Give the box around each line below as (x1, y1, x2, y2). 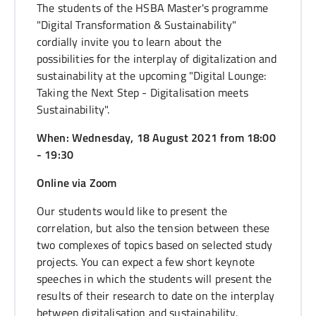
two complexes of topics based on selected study (37, 236, 273, 253)
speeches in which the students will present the (37, 269, 272, 287)
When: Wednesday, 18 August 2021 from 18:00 (37, 128, 276, 146)
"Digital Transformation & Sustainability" (37, 16, 237, 33)
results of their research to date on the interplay (37, 286, 275, 304)
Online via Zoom (37, 174, 117, 191)
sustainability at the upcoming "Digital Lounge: (37, 66, 267, 84)
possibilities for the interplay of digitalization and (37, 49, 277, 67)
